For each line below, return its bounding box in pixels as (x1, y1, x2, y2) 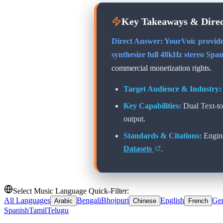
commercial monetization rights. (111, 63, 212, 73)
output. (123, 114, 145, 123)
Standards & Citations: (123, 131, 202, 140)
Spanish (4, 206, 29, 215)
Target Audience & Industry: (123, 84, 222, 93)
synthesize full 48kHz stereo (111, 49, 206, 59)
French (188, 197, 208, 205)
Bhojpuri (101, 196, 129, 205)
